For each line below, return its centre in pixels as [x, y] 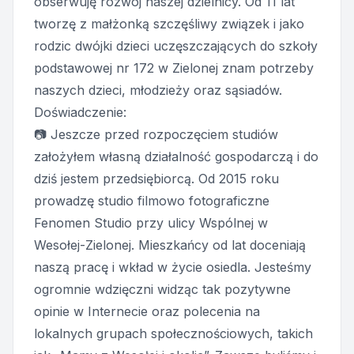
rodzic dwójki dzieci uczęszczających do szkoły [176, 46]
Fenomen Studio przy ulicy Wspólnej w [151, 223]
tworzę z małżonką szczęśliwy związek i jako [169, 24]
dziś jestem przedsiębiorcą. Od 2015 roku [156, 179]
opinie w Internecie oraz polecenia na [147, 311]
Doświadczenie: [80, 112]
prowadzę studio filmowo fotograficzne [152, 201]
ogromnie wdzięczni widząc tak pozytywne [162, 289]
